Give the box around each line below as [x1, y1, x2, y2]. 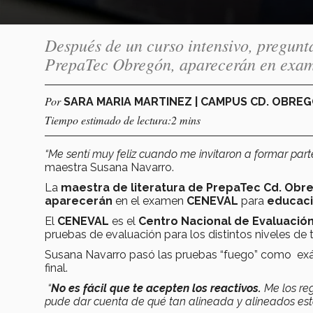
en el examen [115, 194, 187, 208]
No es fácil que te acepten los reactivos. [51, 281, 261, 295]
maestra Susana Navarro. [45, 160, 174, 174]
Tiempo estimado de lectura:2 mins [45, 112, 201, 127]
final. [45, 261, 68, 275]
